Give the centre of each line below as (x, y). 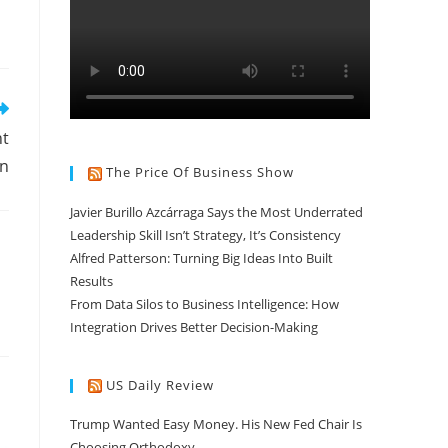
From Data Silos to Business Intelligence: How (204, 303)
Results (91, 280)
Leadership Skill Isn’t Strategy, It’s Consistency (205, 234)
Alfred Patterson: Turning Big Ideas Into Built (201, 257)
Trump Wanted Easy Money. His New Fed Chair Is (216, 424)
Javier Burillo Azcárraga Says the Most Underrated (216, 211)
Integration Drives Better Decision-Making (194, 326)
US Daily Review (160, 384)
